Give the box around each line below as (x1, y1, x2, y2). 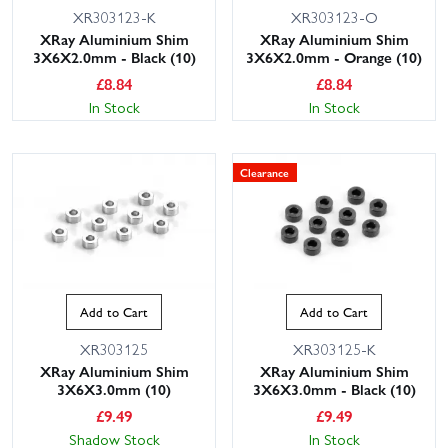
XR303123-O (290, 6, 378, 29)
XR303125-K (292, 338, 376, 361)
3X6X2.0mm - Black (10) (32, 46, 196, 69)
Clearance (240, 164, 290, 181)
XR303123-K (72, 6, 156, 29)
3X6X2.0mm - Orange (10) (246, 46, 422, 69)
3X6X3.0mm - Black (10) (252, 378, 416, 401)
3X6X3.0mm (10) (57, 378, 171, 401)
